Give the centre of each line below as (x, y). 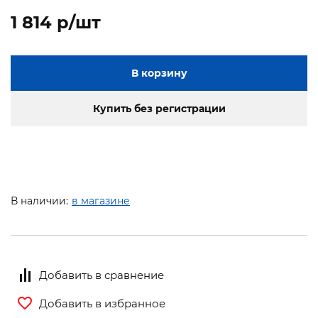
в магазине (101, 201)
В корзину (159, 73)
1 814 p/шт (56, 23)
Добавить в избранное (102, 303)
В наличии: (39, 201)
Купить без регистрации (159, 109)
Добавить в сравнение (102, 275)
